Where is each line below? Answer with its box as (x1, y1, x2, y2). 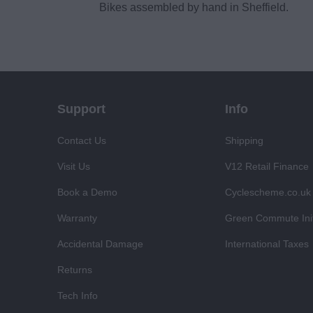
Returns (57, 264, 92, 276)
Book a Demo (57, 187, 117, 198)
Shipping (225, 135, 263, 147)
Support (57, 102, 105, 117)
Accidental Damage (57, 238, 143, 250)
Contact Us (57, 135, 106, 147)
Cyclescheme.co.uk (225, 187, 311, 198)
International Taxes (225, 238, 309, 250)
